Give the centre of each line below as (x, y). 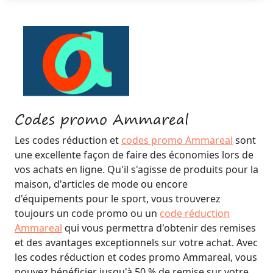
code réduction (195, 213)
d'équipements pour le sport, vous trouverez (118, 199)
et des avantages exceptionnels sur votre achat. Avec (136, 243)
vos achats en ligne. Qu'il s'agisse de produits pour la (136, 169)
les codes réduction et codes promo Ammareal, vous (136, 257)
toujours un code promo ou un (87, 213)
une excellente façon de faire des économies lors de (134, 155)
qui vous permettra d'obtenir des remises (159, 228)
